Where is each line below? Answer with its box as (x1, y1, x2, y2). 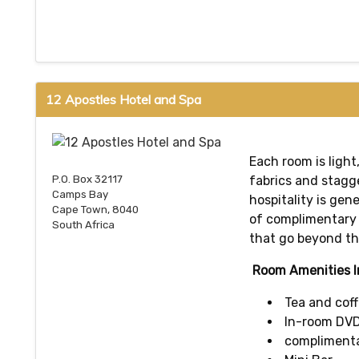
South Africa (52, 219, 115, 232)
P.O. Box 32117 (52, 173, 123, 186)
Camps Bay (52, 188, 108, 201)
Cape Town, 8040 (52, 204, 139, 216)
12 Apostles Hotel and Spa (46, 91, 201, 107)
